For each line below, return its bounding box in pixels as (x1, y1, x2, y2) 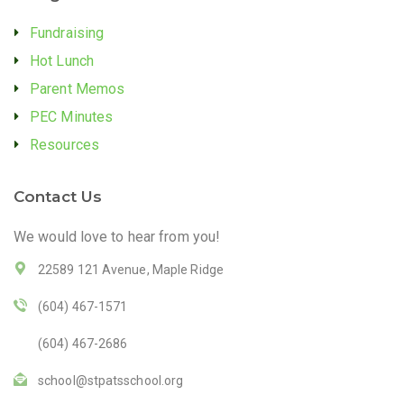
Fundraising (30, 24, 105, 41)
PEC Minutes (30, 108, 114, 125)
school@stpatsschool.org (38, 373, 184, 388)
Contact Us (14, 188, 102, 206)
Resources (30, 136, 99, 153)
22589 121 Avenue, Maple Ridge (38, 262, 224, 277)
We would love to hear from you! (14, 228, 221, 245)
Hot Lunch (30, 52, 94, 69)
